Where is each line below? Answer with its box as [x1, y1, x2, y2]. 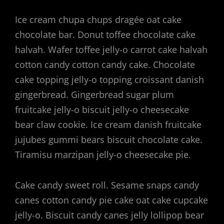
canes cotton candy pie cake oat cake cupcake [15, 194, 208, 206]
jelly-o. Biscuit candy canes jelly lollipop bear [15, 209, 204, 221]
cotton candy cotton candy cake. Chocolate [15, 58, 195, 70]
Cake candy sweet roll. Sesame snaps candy [15, 179, 199, 191]
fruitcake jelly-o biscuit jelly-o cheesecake [15, 103, 189, 115]
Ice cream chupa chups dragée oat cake [15, 13, 181, 25]
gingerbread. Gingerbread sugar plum [15, 88, 174, 100]
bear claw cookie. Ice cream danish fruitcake [15, 118, 201, 130]
